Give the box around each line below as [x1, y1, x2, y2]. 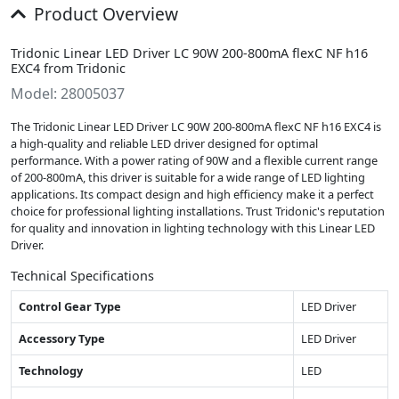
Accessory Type [19, 330, 105, 346]
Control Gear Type [19, 297, 121, 314]
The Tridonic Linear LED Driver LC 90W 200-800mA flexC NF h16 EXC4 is [11, 118, 381, 134]
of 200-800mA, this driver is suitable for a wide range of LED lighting [11, 168, 365, 185]
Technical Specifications [11, 266, 154, 284]
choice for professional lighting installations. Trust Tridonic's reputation [11, 202, 385, 219]
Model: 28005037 [11, 83, 125, 103]
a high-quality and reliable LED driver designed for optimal [11, 134, 318, 151]
